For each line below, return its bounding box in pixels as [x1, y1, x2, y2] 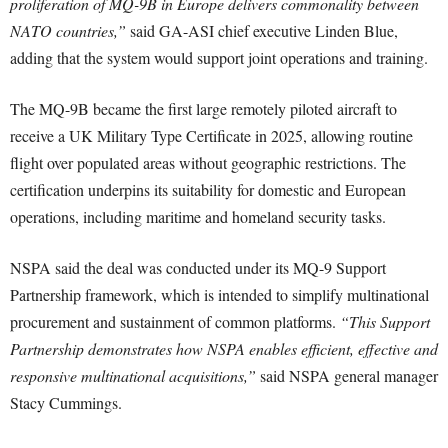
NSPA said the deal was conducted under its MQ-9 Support [10, 257, 386, 279]
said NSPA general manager [256, 365, 438, 387]
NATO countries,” [10, 20, 126, 42]
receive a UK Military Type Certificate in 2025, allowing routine [10, 125, 413, 147]
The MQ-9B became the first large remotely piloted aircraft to [10, 98, 397, 120]
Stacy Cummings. [10, 392, 122, 414]
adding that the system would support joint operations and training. [10, 47, 428, 69]
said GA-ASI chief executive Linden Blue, [126, 20, 398, 42]
